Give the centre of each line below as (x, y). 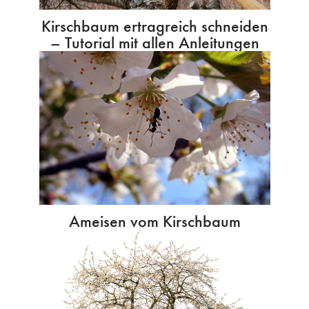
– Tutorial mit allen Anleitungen (154, 42)
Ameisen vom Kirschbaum (154, 221)
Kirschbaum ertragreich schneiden (154, 26)
